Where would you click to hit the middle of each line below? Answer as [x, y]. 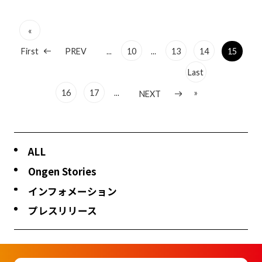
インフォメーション [72, 191]
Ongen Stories [62, 171]
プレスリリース [62, 211]
